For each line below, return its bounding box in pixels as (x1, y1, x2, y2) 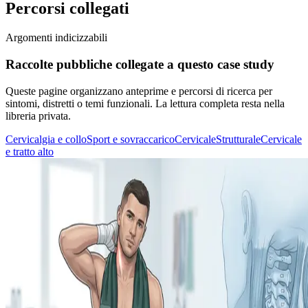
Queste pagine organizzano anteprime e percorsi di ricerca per (5, 85, 272, 97)
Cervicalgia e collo (5, 133, 87, 145)
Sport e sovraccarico (87, 133, 175, 145)
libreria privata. (5, 109, 71, 122)
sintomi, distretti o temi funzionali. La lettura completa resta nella (5, 97, 285, 109)
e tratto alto (5, 145, 54, 157)
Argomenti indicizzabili (5, 32, 107, 44)
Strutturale (216, 133, 261, 145)
